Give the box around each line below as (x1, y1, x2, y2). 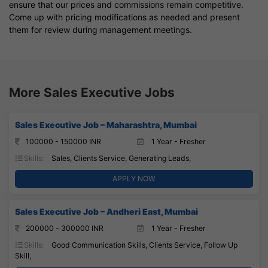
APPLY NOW (112, 173, 156, 183)
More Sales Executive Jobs (9, 84, 175, 100)
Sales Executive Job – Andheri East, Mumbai (15, 206, 198, 217)
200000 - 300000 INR (26, 223, 103, 233)
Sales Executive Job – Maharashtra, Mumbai (15, 119, 197, 130)
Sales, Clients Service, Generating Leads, (50, 153, 191, 163)
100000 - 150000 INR (26, 136, 101, 146)
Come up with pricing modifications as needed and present (9, 11, 240, 22)
